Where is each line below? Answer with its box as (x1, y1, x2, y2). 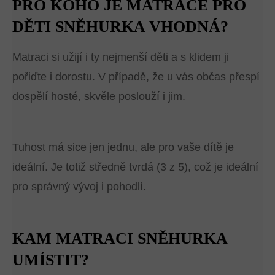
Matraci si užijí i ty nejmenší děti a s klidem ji (12, 51, 229, 63)
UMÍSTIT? (12, 251, 89, 269)
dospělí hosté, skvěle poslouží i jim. (12, 90, 185, 103)
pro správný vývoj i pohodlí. (12, 180, 146, 193)
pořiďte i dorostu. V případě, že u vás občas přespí (12, 71, 260, 83)
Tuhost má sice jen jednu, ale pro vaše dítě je (12, 141, 234, 153)
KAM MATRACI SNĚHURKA (12, 230, 227, 247)
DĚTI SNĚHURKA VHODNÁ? (12, 18, 228, 36)
